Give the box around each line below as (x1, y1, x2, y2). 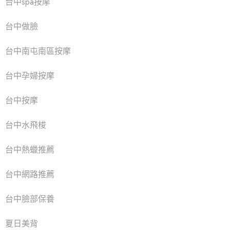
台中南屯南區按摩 (5, 45, 71, 57)
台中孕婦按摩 (5, 70, 54, 82)
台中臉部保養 (5, 193, 54, 205)
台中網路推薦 (5, 168, 54, 180)
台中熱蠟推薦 (5, 144, 54, 156)
